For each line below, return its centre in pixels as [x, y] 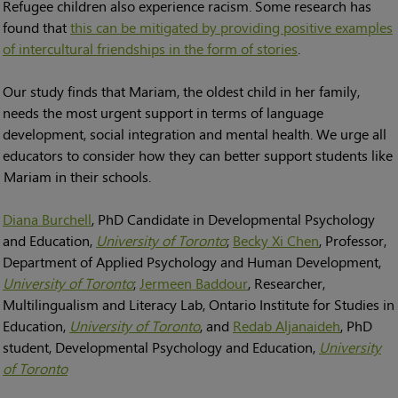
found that [36, 28]
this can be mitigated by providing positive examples [231, 28]
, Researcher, [287, 283]
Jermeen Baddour [194, 283]
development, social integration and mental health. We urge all [195, 134]
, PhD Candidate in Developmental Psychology [233, 219]
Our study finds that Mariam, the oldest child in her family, [181, 92]
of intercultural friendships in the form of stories [150, 49]
